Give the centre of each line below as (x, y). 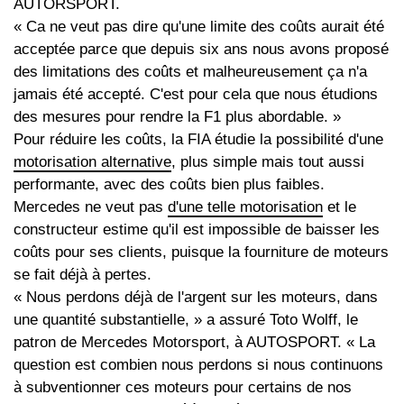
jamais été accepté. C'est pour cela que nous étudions (196, 95)
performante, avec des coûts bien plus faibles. (169, 185)
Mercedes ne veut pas (91, 207)
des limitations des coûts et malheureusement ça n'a (190, 72)
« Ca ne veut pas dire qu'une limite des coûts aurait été (199, 27)
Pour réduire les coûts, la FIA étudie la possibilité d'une (198, 140)
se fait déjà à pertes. (83, 275)
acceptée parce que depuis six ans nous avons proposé (201, 50)
